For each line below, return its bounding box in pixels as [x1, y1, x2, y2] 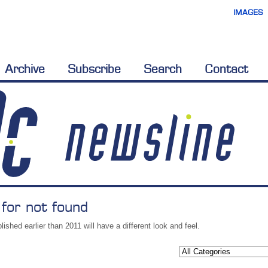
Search [144, 62, 182, 75]
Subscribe [68, 62, 121, 75]
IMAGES [233, 8, 264, 17]
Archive [5, 62, 45, 75]
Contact [205, 62, 248, 75]
